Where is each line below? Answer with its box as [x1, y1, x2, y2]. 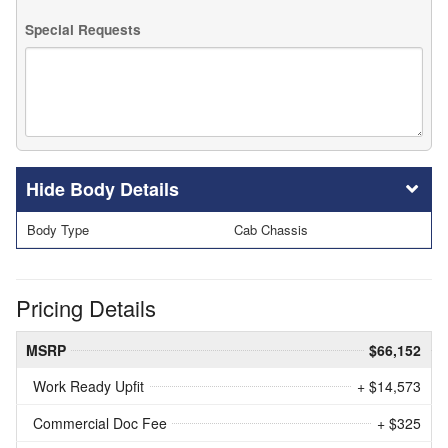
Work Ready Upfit [33, 376, 144, 397]
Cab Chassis [234, 219, 308, 239]
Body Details [70, 175, 179, 202]
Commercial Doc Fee [33, 413, 167, 434]
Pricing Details [16, 292, 156, 324]
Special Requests [25, 20, 141, 40]
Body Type [27, 219, 89, 239]
